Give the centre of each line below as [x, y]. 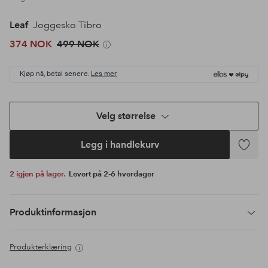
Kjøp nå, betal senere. [54, 74]
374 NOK [31, 44]
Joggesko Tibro [66, 25]
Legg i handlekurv [120, 145]
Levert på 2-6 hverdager [112, 174]
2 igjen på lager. [41, 174]
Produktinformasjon [53, 212]
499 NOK [78, 44]
